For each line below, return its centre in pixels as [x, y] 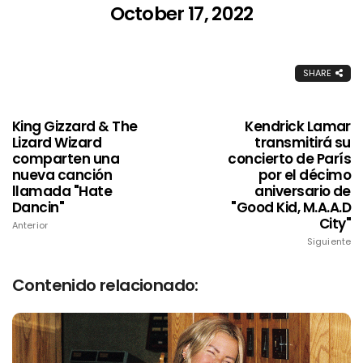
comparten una [66, 159]
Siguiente [329, 242]
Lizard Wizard [57, 143]
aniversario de [303, 192]
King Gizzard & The [75, 127]
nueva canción [62, 175]
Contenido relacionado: [105, 286]
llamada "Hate [62, 192]
